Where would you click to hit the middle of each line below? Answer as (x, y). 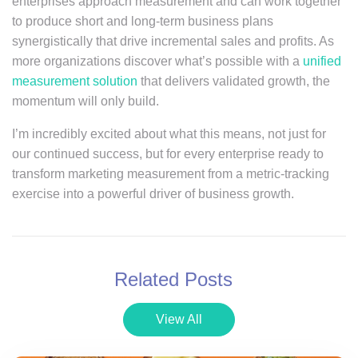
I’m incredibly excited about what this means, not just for (169, 134)
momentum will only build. (86, 101)
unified (322, 61)
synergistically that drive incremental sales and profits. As (173, 41)
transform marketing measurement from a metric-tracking (171, 174)
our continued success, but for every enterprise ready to (168, 154)
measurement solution (75, 81)
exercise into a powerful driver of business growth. (153, 194)
